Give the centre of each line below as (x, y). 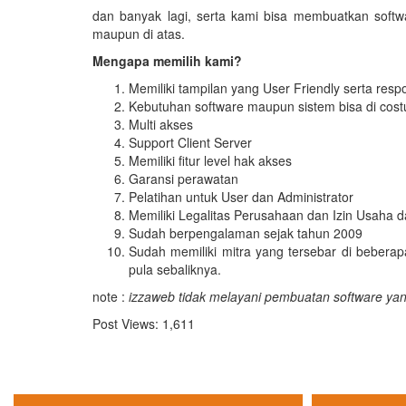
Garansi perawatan (184, 179)
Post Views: (126, 324)
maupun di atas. (139, 34)
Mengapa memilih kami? (167, 61)
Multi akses (161, 125)
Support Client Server (190, 143)
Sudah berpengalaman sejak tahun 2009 (246, 233)
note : (111, 297)
